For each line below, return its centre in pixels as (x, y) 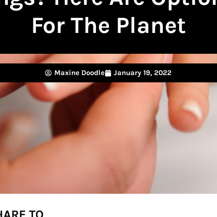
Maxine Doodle (79, 73)
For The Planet (108, 25)
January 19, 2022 (143, 73)
